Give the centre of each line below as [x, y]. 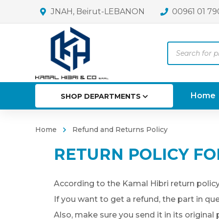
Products [185, 47]
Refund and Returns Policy [120, 129]
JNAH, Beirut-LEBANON [98, 11]
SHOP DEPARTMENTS [100, 97]
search [179, 61]
